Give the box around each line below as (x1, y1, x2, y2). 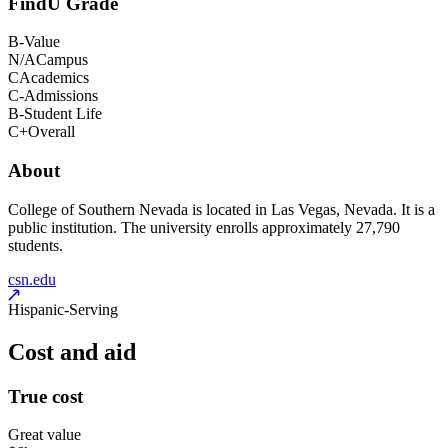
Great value (8, 426, 81, 444)
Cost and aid (8, 338, 136, 365)
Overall (28, 123, 75, 141)
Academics (19, 69, 89, 87)
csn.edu (8, 270, 56, 288)
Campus (36, 51, 88, 69)
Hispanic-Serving (8, 300, 118, 318)
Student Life (24, 105, 102, 123)
